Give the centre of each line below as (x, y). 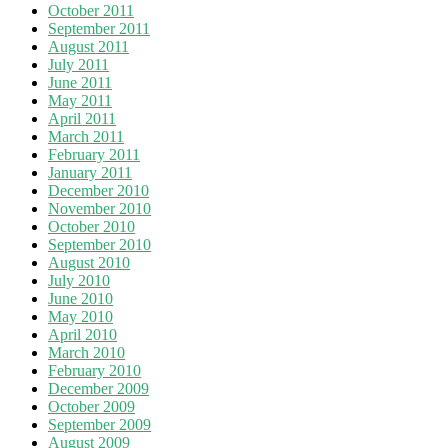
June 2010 (80, 298)
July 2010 (79, 280)
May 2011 (80, 100)
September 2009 (99, 424)
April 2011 (82, 118)
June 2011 (80, 82)
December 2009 (98, 388)
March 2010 (86, 352)
